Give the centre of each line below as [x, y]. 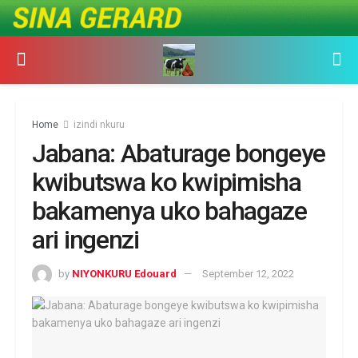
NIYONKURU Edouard [124, 273]
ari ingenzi [86, 239]
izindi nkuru [99, 124]
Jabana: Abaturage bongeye [179, 153]
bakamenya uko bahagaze [169, 211]
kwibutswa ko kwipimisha [167, 182]
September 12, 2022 [248, 273]
